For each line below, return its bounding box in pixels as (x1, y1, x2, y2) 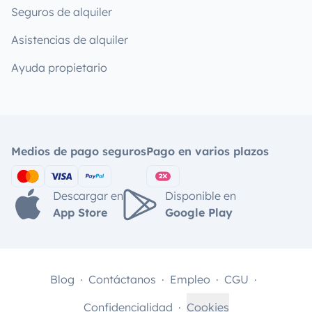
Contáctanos (88, 272, 156, 287)
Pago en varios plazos (146, 143, 269, 158)
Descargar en (53, 189, 123, 203)
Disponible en (165, 189, 236, 203)
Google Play (165, 205, 233, 220)
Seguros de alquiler (11, 4, 112, 19)
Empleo (169, 272, 210, 287)
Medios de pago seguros (11, 143, 146, 158)
